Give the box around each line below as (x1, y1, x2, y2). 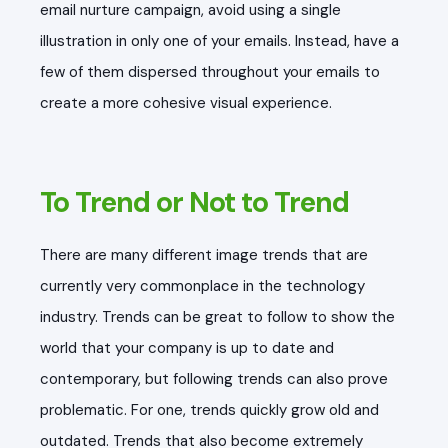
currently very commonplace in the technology (40, 276, 365, 297)
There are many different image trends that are (40, 245, 368, 266)
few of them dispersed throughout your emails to (40, 62, 380, 83)
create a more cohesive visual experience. (40, 93, 332, 114)
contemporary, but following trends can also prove (40, 369, 388, 390)
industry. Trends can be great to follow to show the (40, 307, 395, 328)
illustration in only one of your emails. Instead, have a (40, 31, 399, 52)
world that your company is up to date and (40, 338, 334, 359)
